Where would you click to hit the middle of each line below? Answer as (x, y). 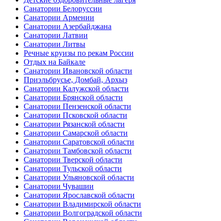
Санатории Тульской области (73, 169)
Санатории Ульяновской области (79, 178)
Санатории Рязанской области (74, 124)
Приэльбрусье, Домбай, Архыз (75, 80)
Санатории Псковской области (75, 115)
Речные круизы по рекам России (79, 53)
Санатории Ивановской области (78, 71)
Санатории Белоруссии (63, 9)
